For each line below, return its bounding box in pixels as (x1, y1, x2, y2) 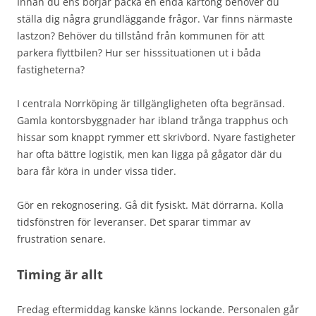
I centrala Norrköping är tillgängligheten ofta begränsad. (17, 96, 285, 110)
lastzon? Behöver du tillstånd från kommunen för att (17, 28, 265, 42)
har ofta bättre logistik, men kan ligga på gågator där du (17, 147, 282, 161)
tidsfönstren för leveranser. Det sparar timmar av (17, 214, 250, 229)
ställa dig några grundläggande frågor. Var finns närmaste (17, 11, 293, 25)
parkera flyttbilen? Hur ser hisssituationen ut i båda (17, 45, 261, 59)
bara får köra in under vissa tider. (17, 164, 176, 178)
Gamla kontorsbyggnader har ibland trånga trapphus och (17, 113, 288, 127)
